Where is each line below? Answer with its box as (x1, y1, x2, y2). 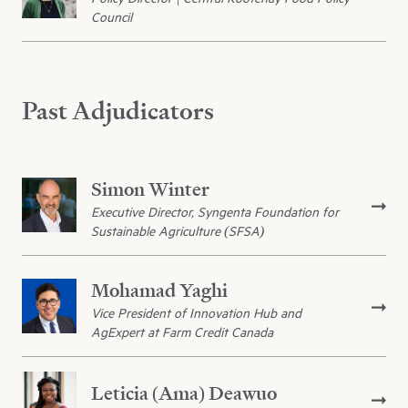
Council (91, 7, 132, 25)
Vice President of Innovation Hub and (91, 304, 301, 322)
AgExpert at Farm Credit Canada (91, 323, 273, 342)
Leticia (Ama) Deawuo (91, 380, 277, 405)
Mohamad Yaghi (91, 278, 228, 303)
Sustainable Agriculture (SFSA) (91, 222, 264, 240)
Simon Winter (91, 177, 209, 202)
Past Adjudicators (22, 95, 214, 127)
